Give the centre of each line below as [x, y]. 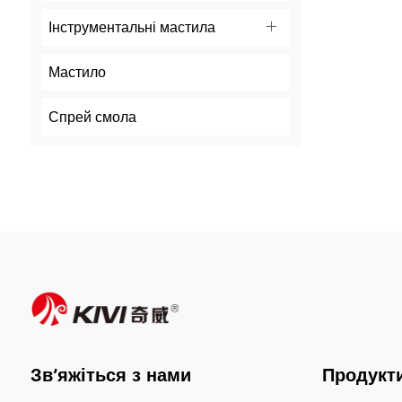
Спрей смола [92, 117]
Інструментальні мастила [131, 27]
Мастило [77, 72]
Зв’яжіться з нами [110, 375]
